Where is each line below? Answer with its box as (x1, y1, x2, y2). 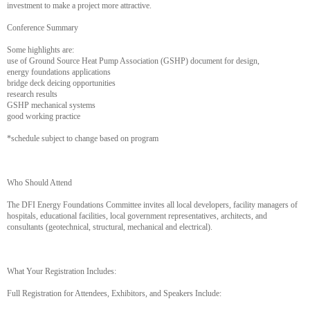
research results (7, 89, 57, 100)
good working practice (7, 111, 80, 122)
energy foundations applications (7, 67, 111, 77)
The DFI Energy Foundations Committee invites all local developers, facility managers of (7, 200, 298, 210)
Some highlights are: (7, 45, 74, 55)
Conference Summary (7, 23, 78, 33)
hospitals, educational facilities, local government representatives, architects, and (7, 211, 267, 221)
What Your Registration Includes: (7, 266, 116, 277)
